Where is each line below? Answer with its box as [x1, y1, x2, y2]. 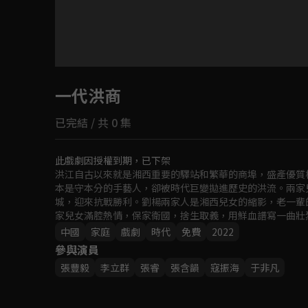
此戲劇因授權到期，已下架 [55, 153, 170, 167]
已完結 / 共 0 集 [55, 113, 131, 131]
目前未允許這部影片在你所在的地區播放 [55, 66, 253, 83]
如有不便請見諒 [115, 82, 192, 100]
